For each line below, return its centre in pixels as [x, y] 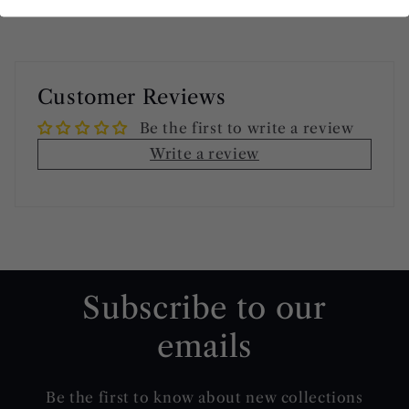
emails [204, 346]
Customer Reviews [131, 97]
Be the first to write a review [246, 128]
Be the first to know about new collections [204, 397]
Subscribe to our [204, 308]
